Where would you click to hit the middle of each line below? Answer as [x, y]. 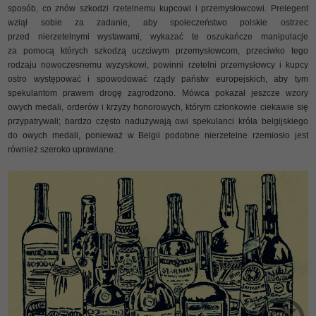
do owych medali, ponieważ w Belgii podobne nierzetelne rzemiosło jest [158, 135]
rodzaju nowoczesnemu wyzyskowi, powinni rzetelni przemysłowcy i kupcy [158, 65]
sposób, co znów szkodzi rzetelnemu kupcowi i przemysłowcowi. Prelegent [158, 8]
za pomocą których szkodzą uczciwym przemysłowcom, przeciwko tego [158, 50]
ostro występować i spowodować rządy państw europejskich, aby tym [158, 79]
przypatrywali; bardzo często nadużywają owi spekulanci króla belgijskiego [158, 121]
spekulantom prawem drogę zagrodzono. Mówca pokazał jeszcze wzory [158, 93]
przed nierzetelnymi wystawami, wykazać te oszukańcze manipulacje [158, 36]
